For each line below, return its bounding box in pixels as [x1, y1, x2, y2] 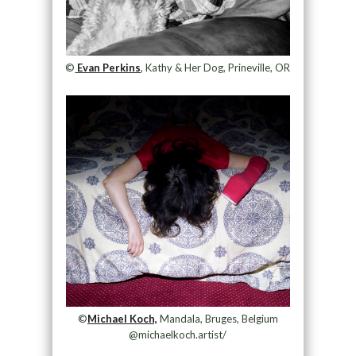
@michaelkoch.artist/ [129, 328, 227, 342]
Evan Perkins [75, 60, 141, 74]
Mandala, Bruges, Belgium [157, 312, 278, 326]
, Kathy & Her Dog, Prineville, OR [141, 60, 291, 74]
